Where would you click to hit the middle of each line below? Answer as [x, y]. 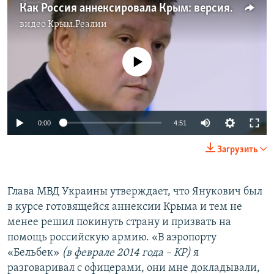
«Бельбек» [35, 253]
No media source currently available [142, 54]
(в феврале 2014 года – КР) [128, 253]
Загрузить [238, 150]
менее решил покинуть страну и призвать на [119, 222]
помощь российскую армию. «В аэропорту [112, 237]
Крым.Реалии [77, 25]
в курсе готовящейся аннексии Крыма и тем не [125, 207]
